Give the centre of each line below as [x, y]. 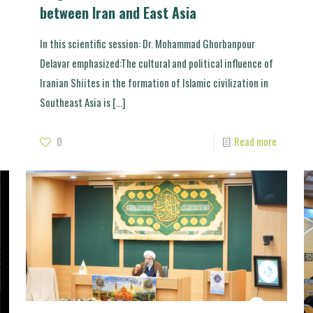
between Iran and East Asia [118, 12]
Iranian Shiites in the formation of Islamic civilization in [154, 82]
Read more [256, 141]
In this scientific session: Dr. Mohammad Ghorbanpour [147, 43]
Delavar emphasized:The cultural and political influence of [156, 63]
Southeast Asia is [75, 102]
